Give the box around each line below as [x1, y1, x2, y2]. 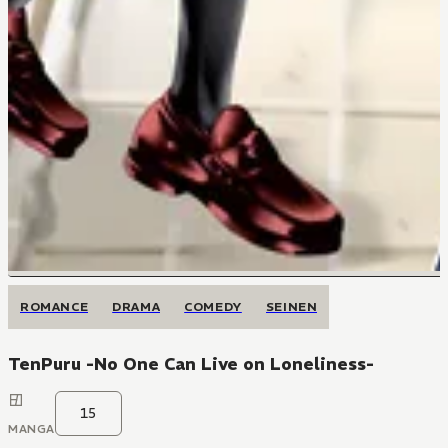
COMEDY [184, 299, 242, 314]
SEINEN [265, 299, 318, 314]
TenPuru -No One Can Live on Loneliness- [8, 353, 374, 375]
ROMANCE [20, 299, 89, 314]
